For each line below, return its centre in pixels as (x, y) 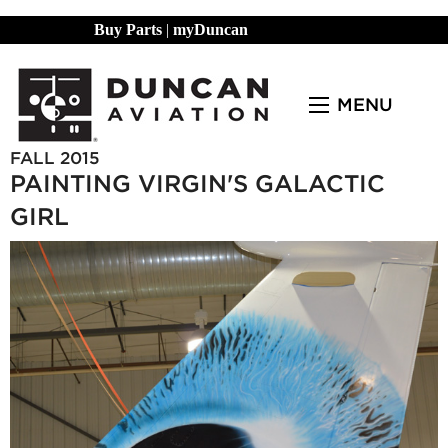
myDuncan (210, 29)
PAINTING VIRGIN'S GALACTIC (197, 183)
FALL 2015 (55, 158)
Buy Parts (128, 29)
